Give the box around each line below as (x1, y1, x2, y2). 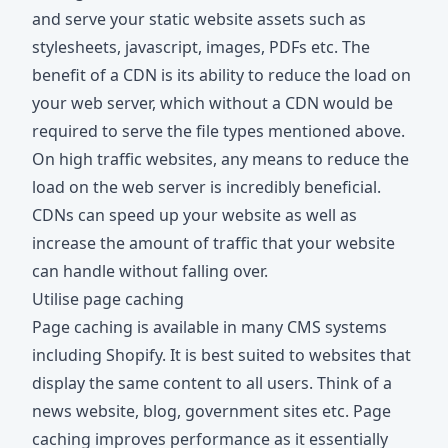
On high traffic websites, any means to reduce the (32, 148, 409, 171)
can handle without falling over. (32, 260, 268, 283)
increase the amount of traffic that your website (32, 232, 395, 255)
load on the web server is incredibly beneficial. (32, 176, 381, 199)
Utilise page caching (32, 288, 184, 311)
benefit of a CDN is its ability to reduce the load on (32, 64, 411, 87)
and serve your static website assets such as (32, 8, 366, 31)
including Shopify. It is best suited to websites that (32, 344, 411, 367)
